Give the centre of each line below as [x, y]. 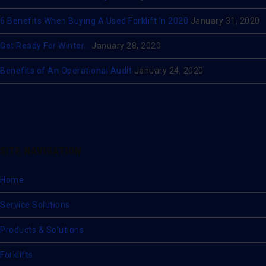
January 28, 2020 [126, 46]
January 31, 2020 [225, 21]
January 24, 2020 [169, 71]
